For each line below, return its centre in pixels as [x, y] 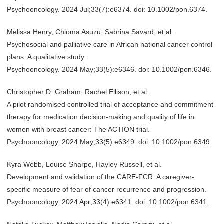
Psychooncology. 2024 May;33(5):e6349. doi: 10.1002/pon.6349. [109, 142]
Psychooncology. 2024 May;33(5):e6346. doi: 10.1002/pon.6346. [109, 69]
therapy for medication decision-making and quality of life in [101, 117]
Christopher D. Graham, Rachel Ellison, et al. [78, 92]
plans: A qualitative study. [46, 57]
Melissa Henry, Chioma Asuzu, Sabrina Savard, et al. [90, 32]
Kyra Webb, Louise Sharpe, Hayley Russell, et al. [84, 164]
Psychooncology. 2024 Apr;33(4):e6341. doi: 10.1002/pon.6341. [108, 202]
